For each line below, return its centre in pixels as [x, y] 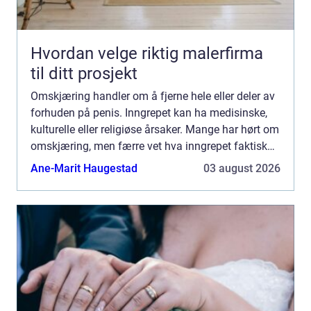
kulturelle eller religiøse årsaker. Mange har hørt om [155, 129]
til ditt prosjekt [84, 73]
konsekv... [54, 179]
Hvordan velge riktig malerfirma [147, 53]
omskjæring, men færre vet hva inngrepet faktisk [149, 146]
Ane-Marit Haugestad [84, 168]
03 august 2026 [242, 168]
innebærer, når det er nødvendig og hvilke [131, 162]
